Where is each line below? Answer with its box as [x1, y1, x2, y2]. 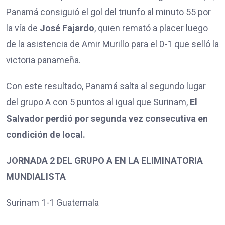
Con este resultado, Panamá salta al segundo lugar [6, 80, 206, 91]
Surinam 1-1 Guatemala [6, 197, 99, 208]
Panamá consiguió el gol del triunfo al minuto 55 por [6, 6, 211, 17]
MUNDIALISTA [6, 171, 68, 182]
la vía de [6, 22, 40, 33]
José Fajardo [40, 22, 94, 33]
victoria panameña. [6, 54, 83, 65]
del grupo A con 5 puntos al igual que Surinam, [6, 96, 190, 107]
